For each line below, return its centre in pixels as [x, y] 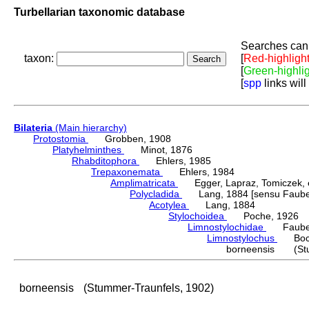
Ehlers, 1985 [175, 161]
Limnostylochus [242, 238]
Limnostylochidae [227, 227]
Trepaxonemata [127, 172]
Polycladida [156, 194]
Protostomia [61, 139]
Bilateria [33, 128]
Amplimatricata [144, 183]
